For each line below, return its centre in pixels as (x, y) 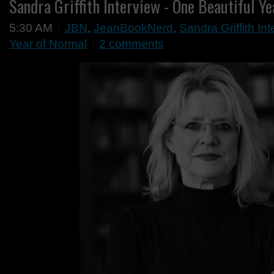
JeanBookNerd (133, 28)
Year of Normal (48, 44)
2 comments (131, 44)
